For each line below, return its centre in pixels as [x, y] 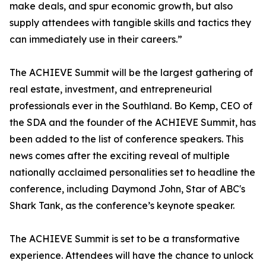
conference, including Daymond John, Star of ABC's [127, 189]
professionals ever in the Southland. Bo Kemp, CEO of [131, 106]
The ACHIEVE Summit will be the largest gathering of [131, 72]
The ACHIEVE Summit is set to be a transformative [125, 239]
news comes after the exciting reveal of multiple [120, 156]
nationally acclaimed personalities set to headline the [132, 172]
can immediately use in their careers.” [96, 39]
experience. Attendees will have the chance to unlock [132, 255]
